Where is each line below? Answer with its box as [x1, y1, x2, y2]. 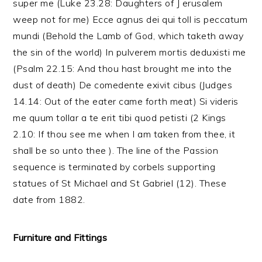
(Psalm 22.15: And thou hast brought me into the [13, 63, 232, 74]
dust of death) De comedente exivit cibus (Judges [13, 79, 233, 91]
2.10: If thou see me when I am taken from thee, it [13, 128, 236, 140]
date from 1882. [13, 194, 85, 205]
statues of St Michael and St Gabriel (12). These [13, 177, 227, 189]
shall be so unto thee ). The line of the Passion [13, 144, 219, 156]
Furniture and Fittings [13, 232, 108, 243]
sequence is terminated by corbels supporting [13, 161, 216, 173]
